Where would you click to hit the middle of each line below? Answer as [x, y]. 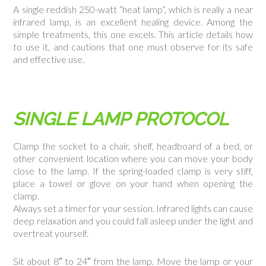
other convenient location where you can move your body [133, 158]
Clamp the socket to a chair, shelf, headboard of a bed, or [133, 146]
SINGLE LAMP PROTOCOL [121, 119]
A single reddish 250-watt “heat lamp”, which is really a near [133, 9]
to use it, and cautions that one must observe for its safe [133, 47]
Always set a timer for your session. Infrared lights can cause [133, 208]
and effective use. [49, 59]
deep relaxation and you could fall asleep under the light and [133, 221]
